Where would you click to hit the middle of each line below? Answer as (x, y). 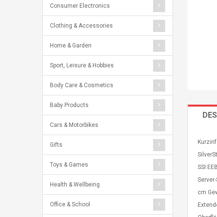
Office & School (70, 204)
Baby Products (69, 105)
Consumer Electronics (80, 6)
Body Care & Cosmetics (82, 85)
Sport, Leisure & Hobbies (82, 65)
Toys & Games (69, 165)
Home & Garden (71, 46)
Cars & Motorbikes (74, 125)
